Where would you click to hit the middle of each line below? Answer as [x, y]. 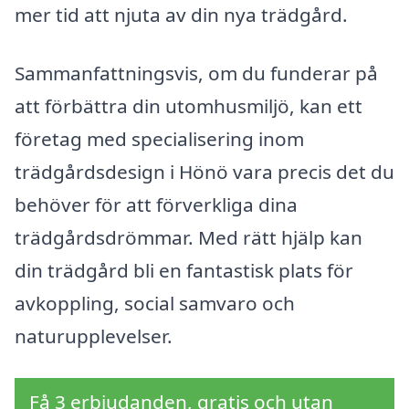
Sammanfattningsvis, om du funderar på [196, 73]
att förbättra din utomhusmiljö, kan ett [189, 105]
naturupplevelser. [94, 336]
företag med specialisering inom [159, 138]
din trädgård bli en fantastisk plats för [184, 270]
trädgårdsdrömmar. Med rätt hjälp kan [189, 237]
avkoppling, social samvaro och [155, 303]
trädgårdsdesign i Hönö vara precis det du [204, 171]
